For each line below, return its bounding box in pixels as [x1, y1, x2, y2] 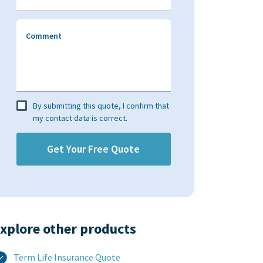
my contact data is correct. [32, 113, 127, 123]
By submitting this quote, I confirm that [32, 100, 169, 111]
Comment [25, 31, 62, 41]
